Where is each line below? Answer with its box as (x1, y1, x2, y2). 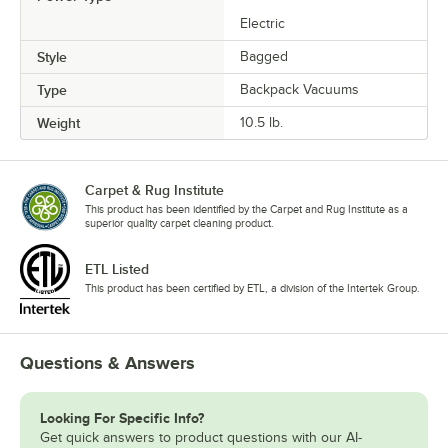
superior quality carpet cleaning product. (85, 217, 274, 230)
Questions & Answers (20, 353, 195, 374)
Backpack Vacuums (240, 82, 359, 98)
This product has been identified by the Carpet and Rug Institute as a (85, 203, 408, 216)
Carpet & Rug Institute (85, 182, 224, 199)
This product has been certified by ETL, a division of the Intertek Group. (85, 282, 420, 295)
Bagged (240, 49, 288, 65)
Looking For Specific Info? (40, 410, 204, 427)
